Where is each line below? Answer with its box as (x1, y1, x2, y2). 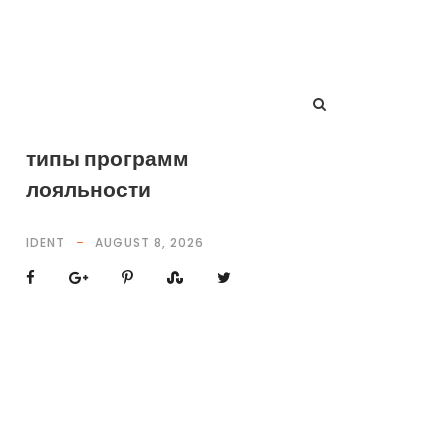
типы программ (25, 144, 189, 173)
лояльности (25, 175, 151, 204)
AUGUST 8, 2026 (94, 234, 204, 251)
